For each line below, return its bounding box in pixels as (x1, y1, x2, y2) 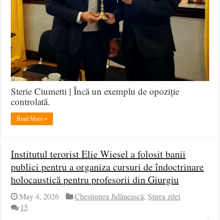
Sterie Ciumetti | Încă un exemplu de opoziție (11, 84, 180, 97)
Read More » (17, 115, 48, 122)
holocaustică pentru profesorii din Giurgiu (11, 172, 179, 186)
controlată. (11, 95, 51, 108)
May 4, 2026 (19, 191, 59, 202)
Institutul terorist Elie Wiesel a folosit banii (11, 147, 186, 161)
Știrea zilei (148, 191, 181, 202)
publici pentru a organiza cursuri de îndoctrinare (11, 160, 204, 173)
